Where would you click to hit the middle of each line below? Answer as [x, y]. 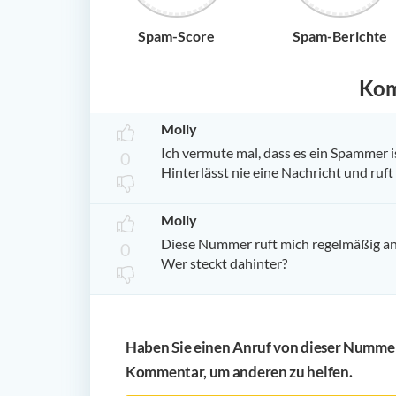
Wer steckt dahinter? [224, 263]
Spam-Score [176, 35]
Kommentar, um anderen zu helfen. [239, 371]
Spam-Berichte [340, 35]
